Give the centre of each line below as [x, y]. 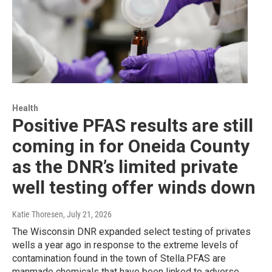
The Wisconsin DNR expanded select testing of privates [131, 232]
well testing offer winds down [134, 188]
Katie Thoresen [38, 215]
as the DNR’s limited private [125, 167]
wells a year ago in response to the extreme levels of [125, 245]
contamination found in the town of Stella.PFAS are [119, 259]
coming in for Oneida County [131, 146]
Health [25, 108]
